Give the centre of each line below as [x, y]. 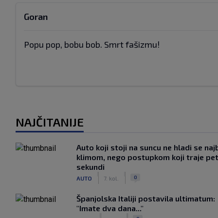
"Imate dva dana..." [110, 208]
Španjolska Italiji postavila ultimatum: [146, 198]
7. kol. [111, 178]
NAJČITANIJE [50, 122]
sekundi [91, 167]
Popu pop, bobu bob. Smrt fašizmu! [92, 44]
